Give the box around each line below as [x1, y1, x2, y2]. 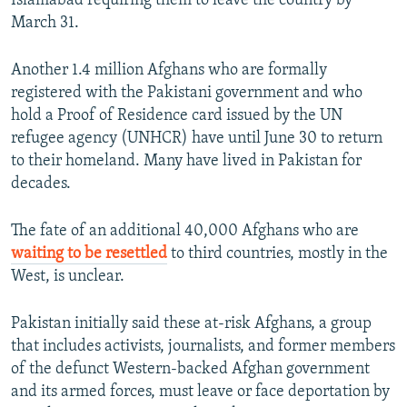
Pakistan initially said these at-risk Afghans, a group [11, 315, 372, 333]
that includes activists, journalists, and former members [11, 338, 395, 356]
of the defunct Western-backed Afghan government [11, 361, 370, 379]
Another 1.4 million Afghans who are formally [11, 62, 327, 80]
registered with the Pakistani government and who [11, 84, 362, 103]
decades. [11, 175, 71, 194]
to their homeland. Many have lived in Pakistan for [11, 153, 362, 171]
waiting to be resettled [11, 245, 167, 263]
